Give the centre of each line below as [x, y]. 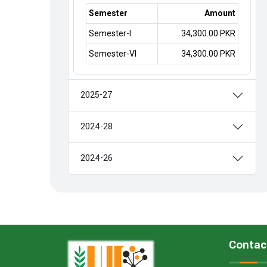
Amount [220, 13]
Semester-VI [113, 54]
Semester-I [110, 33]
